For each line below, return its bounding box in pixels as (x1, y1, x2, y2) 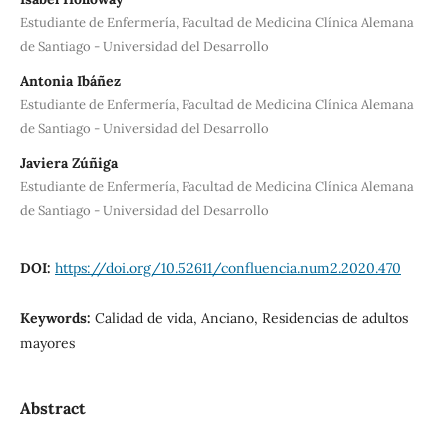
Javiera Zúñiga (19, 153, 118, 172)
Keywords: (19, 308, 95, 327)
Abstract (19, 397, 86, 418)
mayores (19, 333, 75, 352)
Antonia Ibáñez (19, 71, 121, 90)
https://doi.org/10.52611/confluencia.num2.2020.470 (54, 258, 401, 277)
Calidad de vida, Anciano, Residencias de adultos (94, 308, 408, 327)
